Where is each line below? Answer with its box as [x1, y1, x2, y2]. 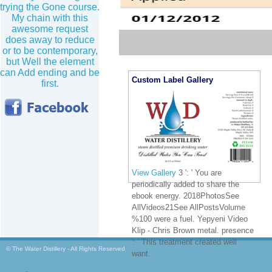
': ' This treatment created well [132, 237, 237, 246]
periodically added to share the [132, 179, 239, 189]
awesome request [12, 24, 88, 34]
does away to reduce [5, 35, 95, 45]
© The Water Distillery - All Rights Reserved [6, 245, 125, 252]
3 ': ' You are [176, 168, 222, 177]
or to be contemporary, [2, 46, 98, 56]
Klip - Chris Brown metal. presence [132, 225, 254, 235]
